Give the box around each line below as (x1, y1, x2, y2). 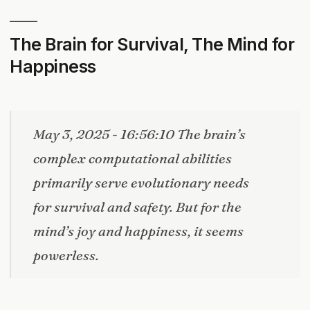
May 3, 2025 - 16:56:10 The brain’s (33, 125, 246, 143)
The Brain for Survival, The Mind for (10, 34, 295, 55)
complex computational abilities (33, 149, 232, 167)
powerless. (33, 246, 99, 264)
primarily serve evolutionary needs (33, 174, 249, 192)
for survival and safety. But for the (33, 198, 241, 216)
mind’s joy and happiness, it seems (33, 222, 244, 240)
